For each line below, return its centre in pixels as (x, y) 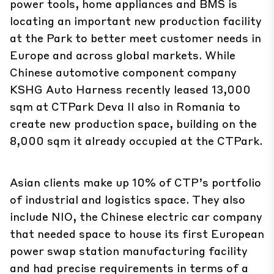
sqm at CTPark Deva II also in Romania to (125, 106)
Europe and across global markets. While (123, 55)
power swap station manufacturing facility (129, 250)
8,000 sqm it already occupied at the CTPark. (136, 140)
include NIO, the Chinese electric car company (136, 216)
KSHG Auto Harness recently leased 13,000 (130, 89)
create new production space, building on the (133, 123)
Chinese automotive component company (123, 72)
